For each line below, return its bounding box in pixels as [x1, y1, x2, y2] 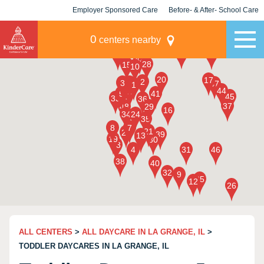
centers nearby [96, 35, 161, 45]
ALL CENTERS [19, 227, 72, 236]
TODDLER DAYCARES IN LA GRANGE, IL [19, 242, 169, 250]
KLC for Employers [83, 27, 147, 35]
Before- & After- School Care [169, 6, 259, 14]
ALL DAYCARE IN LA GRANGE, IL [82, 227, 205, 236]
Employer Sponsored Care [72, 6, 158, 14]
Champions [194, 27, 233, 35]
